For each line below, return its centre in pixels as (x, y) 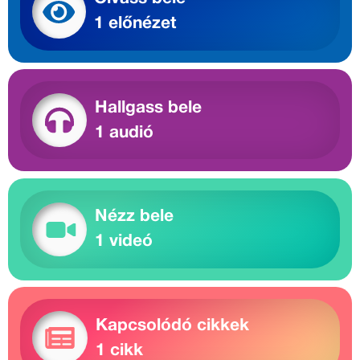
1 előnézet (135, 24)
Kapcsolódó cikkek (172, 325)
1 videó (124, 242)
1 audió (124, 133)
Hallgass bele (148, 108)
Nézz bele (134, 217)
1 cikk (119, 350)
